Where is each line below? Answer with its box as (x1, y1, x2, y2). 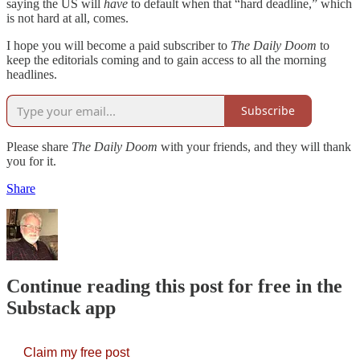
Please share (6, 139, 72, 153)
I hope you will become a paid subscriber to (6, 38, 231, 52)
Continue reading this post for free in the (6, 276, 342, 297)
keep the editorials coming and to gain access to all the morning (6, 52, 326, 67)
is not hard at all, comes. (6, 10, 129, 25)
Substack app (6, 297, 116, 319)
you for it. (6, 153, 56, 168)
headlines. (6, 67, 57, 81)
